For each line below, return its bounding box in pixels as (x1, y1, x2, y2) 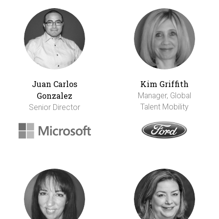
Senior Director (29, 103, 81, 112)
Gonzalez (37, 90, 73, 101)
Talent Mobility (140, 102, 189, 112)
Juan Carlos (32, 79, 78, 89)
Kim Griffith (140, 79, 189, 89)
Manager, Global (137, 91, 191, 101)
